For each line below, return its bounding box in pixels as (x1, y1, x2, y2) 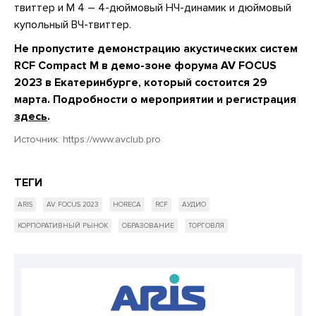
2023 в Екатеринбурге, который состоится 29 (14, 75, 267, 90)
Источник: (14, 133, 63, 145)
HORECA (113, 200, 141, 209)
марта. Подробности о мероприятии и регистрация (14, 92, 296, 107)
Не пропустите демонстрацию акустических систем (14, 41, 298, 56)
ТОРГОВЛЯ (188, 221, 224, 230)
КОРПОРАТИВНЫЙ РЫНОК (18, 221, 108, 230)
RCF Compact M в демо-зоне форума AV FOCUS (14, 58, 276, 73)
